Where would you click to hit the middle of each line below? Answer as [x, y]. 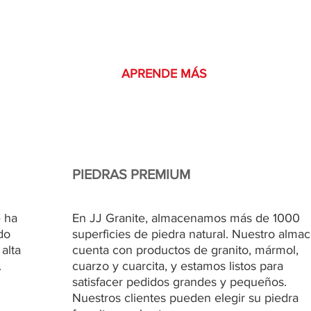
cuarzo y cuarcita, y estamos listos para [178, 266]
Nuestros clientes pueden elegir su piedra [185, 298]
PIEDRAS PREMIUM [131, 175]
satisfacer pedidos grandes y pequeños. [179, 282]
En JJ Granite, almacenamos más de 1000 [186, 218]
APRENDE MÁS [164, 74]
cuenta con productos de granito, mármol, [185, 250]
